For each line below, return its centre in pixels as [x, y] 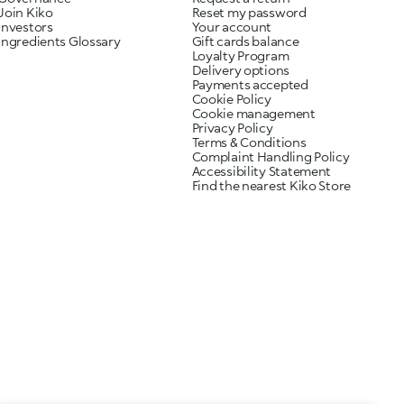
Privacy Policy [232, 128]
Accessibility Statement [262, 171]
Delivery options [241, 70]
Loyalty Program [240, 55]
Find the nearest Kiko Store [271, 185]
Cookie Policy [231, 99]
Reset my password [249, 12]
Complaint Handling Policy [271, 156]
